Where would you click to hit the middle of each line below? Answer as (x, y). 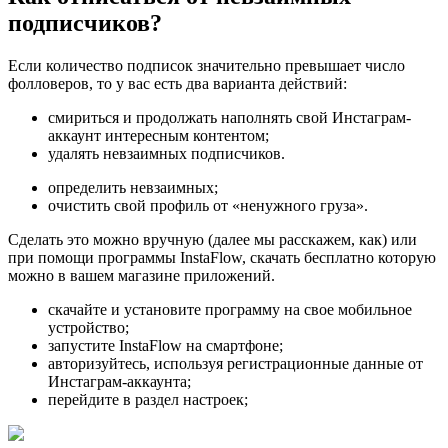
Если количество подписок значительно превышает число (206, 66)
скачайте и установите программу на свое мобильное (230, 310)
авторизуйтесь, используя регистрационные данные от (235, 364)
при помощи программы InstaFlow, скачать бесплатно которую (222, 258)
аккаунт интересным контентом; (158, 136)
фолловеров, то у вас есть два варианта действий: (177, 84)
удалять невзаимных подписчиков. (166, 154)
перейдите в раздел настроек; (148, 400)
